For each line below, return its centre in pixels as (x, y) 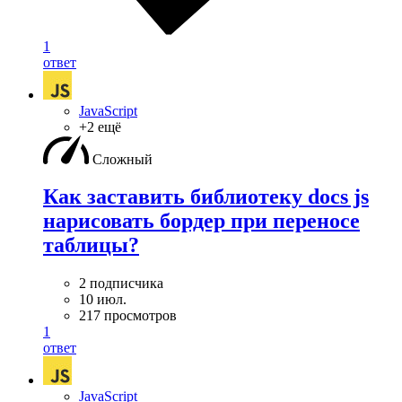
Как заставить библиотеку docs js (206, 197)
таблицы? (91, 245)
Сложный (122, 159)
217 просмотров (128, 316)
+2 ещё (100, 127)
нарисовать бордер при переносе (201, 221)
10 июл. (103, 300)
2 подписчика (121, 284)
